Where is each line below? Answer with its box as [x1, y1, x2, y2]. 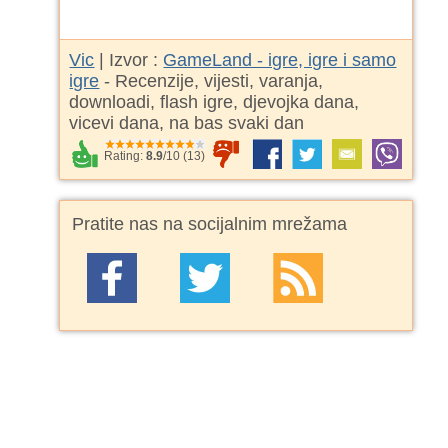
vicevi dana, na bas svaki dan [69, 113, 305, 134]
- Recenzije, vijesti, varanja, [99, 71, 324, 92]
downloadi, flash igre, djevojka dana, [69, 92, 360, 113]
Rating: [104, 149, 147, 164]
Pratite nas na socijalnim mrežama [72, 214, 348, 235]
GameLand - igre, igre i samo [163, 50, 397, 71]
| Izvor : [94, 50, 164, 71]
